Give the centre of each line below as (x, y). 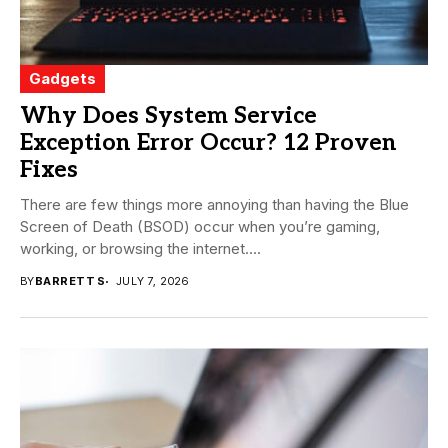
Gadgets (62, 79)
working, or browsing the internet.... (140, 249)
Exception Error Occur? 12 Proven (208, 143)
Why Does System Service (168, 116)
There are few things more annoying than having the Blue (214, 205)
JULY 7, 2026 (152, 281)
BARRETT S (70, 281)
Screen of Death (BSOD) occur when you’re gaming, (200, 227)
